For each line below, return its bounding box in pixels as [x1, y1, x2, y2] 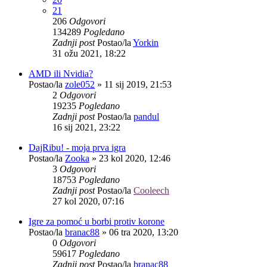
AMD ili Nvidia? [29, 68, 93, 79]
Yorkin [133, 37, 159, 48]
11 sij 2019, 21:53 [104, 79, 172, 89]
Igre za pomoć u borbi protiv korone [29, 216, 164, 226]
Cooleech [133, 185, 169, 195]
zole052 [65, 79, 95, 89]
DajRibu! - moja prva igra [29, 142, 126, 153]
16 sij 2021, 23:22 [52, 122, 120, 132]
